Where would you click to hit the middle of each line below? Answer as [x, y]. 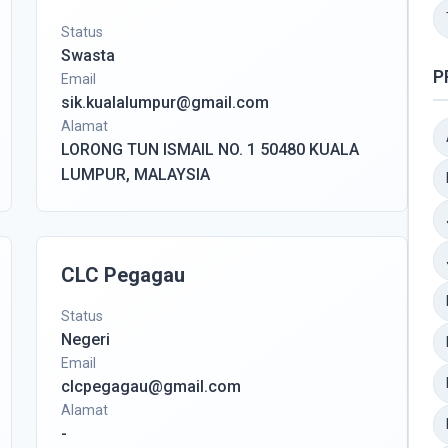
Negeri [85, 339]
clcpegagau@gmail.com [151, 386]
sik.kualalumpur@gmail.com [165, 102]
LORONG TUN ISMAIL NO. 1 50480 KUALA [210, 149]
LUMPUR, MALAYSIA [135, 174]
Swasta [88, 55]
